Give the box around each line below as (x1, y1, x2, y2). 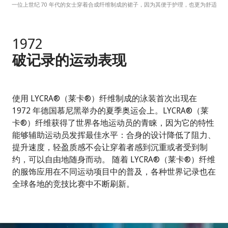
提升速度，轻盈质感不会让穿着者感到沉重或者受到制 (12, 141, 208, 153)
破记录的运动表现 (12, 49, 126, 69)
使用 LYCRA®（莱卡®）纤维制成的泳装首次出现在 (12, 92, 197, 104)
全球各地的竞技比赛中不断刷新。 (12, 178, 134, 189)
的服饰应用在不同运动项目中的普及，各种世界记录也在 (12, 165, 216, 177)
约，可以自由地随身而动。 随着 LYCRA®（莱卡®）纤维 (12, 153, 215, 165)
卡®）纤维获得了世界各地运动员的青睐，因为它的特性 (12, 117, 214, 128)
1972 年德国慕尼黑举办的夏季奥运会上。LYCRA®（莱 (12, 104, 209, 116)
